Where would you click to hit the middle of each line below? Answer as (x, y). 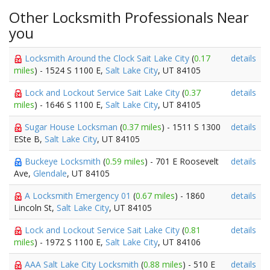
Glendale (50, 173)
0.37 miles (142, 127)
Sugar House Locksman (72, 127)
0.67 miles (155, 196)
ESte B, (29, 139)
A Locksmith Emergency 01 (79, 196)
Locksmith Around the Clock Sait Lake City (108, 58)
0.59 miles (125, 161)
